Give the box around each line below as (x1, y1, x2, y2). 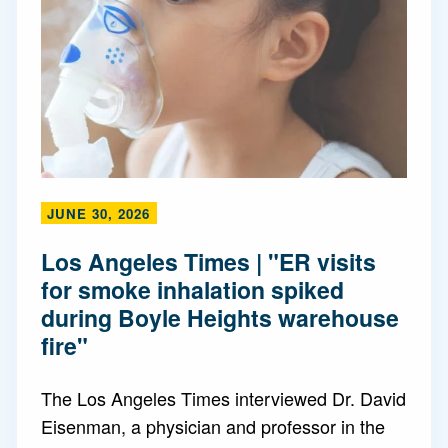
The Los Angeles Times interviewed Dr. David (41, 385, 406, 411)
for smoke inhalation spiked (41, 273, 344, 306)
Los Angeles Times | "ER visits (41, 245, 376, 278)
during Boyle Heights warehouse (41, 301, 399, 334)
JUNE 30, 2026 (47, 204, 150, 223)
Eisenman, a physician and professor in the (41, 413, 385, 439)
